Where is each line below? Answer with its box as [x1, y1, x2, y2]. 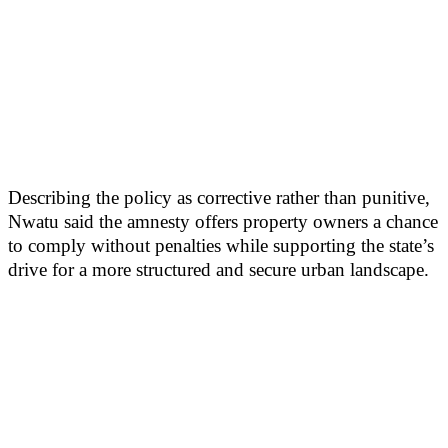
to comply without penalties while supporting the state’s [8, 235, 434, 256]
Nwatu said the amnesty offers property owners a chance [8, 211, 438, 232]
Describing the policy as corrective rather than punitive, [8, 187, 430, 208]
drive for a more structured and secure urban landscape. [8, 259, 429, 280]
